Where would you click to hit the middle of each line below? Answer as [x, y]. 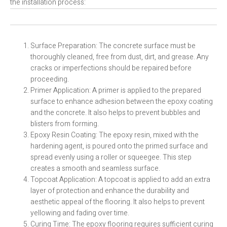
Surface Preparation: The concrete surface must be [113, 46]
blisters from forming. [65, 124]
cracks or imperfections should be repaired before [111, 68]
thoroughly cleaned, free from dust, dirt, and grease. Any [120, 57]
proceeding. [50, 80]
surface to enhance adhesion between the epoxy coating [122, 102]
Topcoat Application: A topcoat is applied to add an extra [120, 180]
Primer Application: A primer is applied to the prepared [116, 91]
